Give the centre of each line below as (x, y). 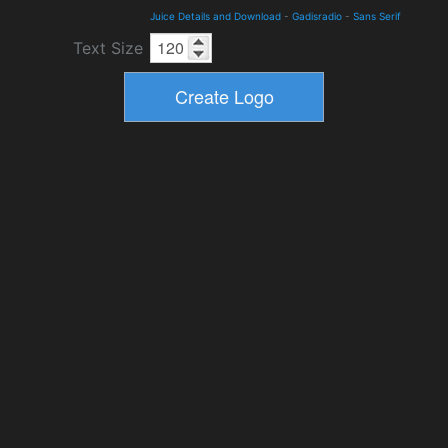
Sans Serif (377, 15)
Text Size (108, 47)
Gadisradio (317, 15)
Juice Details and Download (215, 15)
